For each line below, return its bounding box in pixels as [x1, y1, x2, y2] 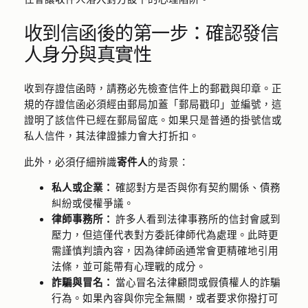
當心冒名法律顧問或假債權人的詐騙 [113, 275, 280, 289]
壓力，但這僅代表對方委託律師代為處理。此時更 [51, 228, 278, 242]
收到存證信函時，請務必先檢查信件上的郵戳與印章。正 [23, 81, 282, 96]
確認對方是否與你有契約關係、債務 [113, 180, 280, 195]
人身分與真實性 [23, 41, 152, 67]
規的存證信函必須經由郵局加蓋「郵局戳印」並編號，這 [23, 97, 282, 111]
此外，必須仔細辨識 [23, 154, 117, 168]
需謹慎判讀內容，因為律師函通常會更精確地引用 [51, 243, 278, 258]
